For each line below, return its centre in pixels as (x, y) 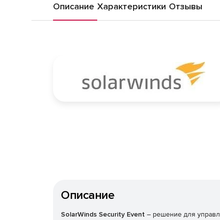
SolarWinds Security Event (103, 214)
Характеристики (132, 6)
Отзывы (186, 6)
